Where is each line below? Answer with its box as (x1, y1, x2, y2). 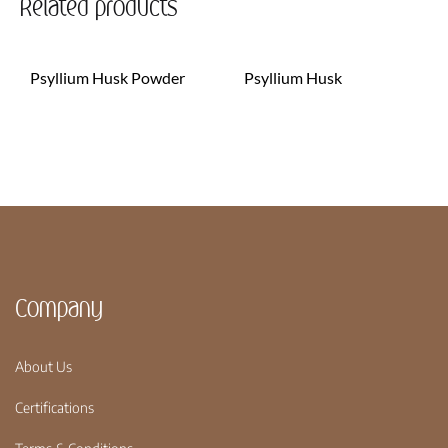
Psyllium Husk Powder (30, 67, 185, 87)
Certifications (15, 398, 94, 416)
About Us (15, 357, 72, 375)
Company (15, 292, 103, 324)
